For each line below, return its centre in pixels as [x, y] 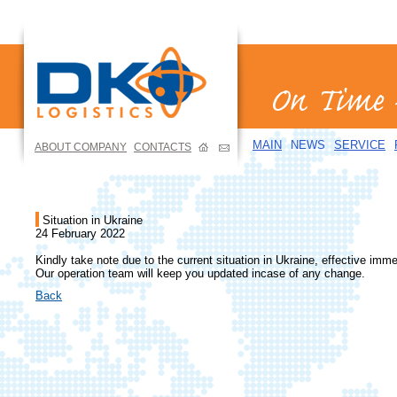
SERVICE [360, 145]
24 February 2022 [80, 234]
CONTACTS [163, 147]
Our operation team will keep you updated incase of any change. [200, 273]
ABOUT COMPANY [81, 147]
